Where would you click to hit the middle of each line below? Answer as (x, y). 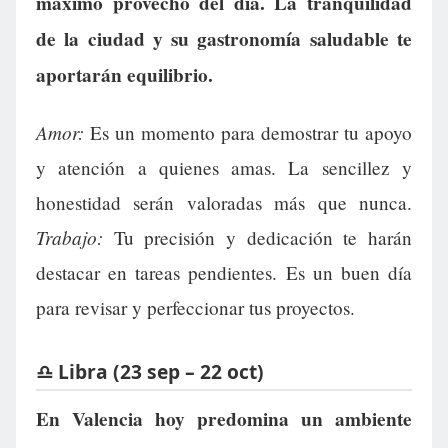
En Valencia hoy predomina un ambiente (224, 418)
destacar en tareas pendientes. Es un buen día (224, 273)
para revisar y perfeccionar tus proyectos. (195, 308)
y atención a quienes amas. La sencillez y (224, 168)
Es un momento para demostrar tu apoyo (248, 133)
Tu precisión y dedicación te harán (257, 238)
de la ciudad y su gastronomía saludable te (224, 39)
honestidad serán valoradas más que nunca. (224, 203)
